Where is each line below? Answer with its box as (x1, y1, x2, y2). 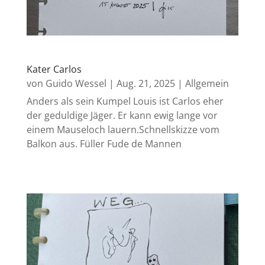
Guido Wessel (45, 77, 106, 91)
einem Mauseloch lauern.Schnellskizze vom (26, 123, 219, 137)
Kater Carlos (26, 63, 82, 76)
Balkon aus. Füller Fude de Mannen (26, 137, 182, 151)
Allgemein (185, 77, 229, 91)
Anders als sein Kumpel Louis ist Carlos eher (26, 95, 224, 108)
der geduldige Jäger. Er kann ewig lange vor (26, 109, 218, 122)
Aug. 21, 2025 (116, 77, 175, 91)
